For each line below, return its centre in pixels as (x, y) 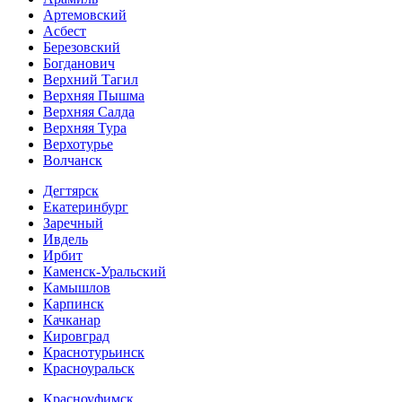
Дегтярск (71, 190)
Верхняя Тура (85, 127)
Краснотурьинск (94, 352)
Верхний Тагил (91, 79)
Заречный (73, 223)
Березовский (82, 47)
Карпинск (74, 303)
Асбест (65, 31)
